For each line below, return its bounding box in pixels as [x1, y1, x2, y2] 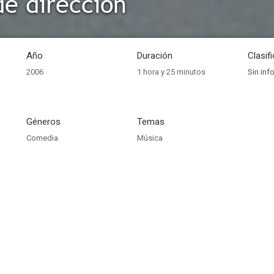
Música [137, 133, 163, 143]
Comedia [26, 133, 58, 143]
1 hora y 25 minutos [137, 67, 206, 76]
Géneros [26, 116, 61, 127]
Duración [137, 50, 172, 61]
